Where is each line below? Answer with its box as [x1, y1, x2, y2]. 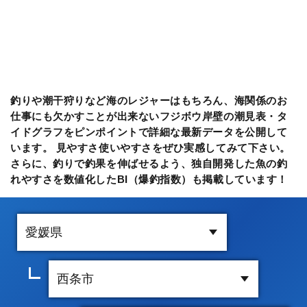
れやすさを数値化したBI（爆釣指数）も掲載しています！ [10, 173, 288, 185]
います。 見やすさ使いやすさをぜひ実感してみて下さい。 [10, 141, 291, 153]
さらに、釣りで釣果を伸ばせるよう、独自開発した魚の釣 [10, 157, 288, 169]
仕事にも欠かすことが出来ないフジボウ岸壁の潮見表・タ [10, 110, 288, 122]
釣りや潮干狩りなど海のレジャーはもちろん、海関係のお [10, 94, 288, 106]
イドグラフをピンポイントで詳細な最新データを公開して [10, 125, 288, 138]
